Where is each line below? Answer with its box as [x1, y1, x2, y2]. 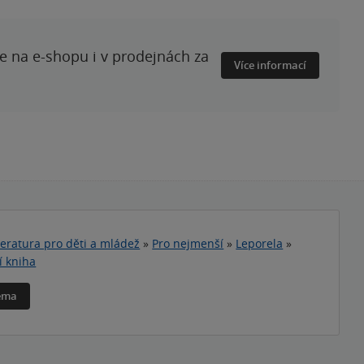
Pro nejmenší [152, 236, 224, 251]
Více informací [234, 58, 306, 72]
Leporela [236, 236, 284, 251]
